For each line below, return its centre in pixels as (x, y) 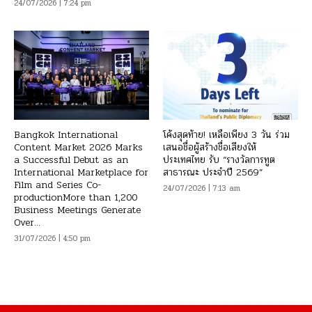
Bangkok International (66, 135)
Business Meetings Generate (77, 210)
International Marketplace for (81, 173)
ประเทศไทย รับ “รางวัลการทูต (219, 160)
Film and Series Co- (57, 185)
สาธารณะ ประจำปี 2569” (213, 173)
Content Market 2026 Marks (78, 148)
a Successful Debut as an (71, 160)
